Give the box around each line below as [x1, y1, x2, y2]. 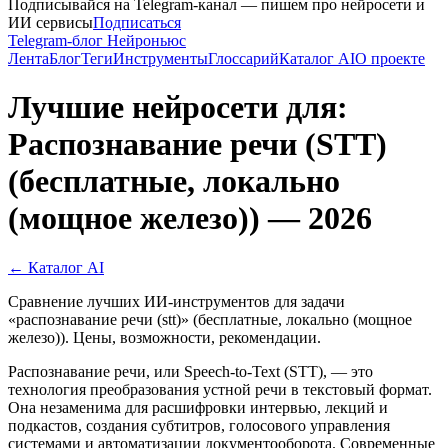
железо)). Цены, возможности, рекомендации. [8, 328, 321, 346]
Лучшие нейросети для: [8, 89, 348, 126]
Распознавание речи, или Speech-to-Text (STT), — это [8, 362, 373, 380]
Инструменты [113, 50, 208, 67]
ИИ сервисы [8, 14, 93, 31]
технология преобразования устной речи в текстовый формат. [8, 380, 432, 398]
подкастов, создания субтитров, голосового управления [8, 416, 390, 434]
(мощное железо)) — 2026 [8, 200, 372, 237]
